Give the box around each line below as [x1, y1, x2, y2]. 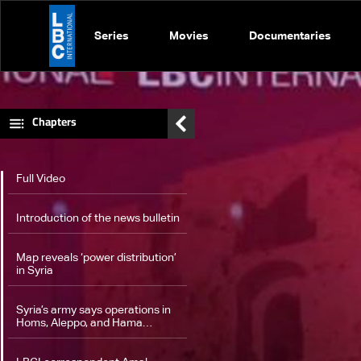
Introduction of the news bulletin [16, 213, 180, 224]
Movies [169, 30, 209, 42]
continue [16, 330, 61, 342]
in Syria [16, 265, 53, 276]
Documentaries [249, 30, 331, 42]
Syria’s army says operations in [16, 305, 171, 316]
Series [94, 30, 129, 42]
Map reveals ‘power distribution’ [16, 252, 176, 263]
